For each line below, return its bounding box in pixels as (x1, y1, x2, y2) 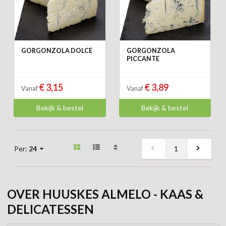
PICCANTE (126, 55, 159, 63)
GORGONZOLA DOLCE (21, 47, 92, 55)
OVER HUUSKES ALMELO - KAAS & (7, 187, 203, 202)
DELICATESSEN (7, 202, 94, 217)
